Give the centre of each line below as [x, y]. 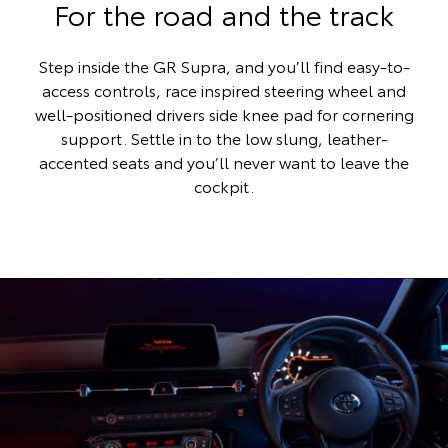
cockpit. [224, 185]
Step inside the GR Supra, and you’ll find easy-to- [224, 65]
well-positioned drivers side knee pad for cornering [224, 113]
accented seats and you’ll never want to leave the [224, 161]
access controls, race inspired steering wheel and [224, 89]
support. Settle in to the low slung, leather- [224, 137]
